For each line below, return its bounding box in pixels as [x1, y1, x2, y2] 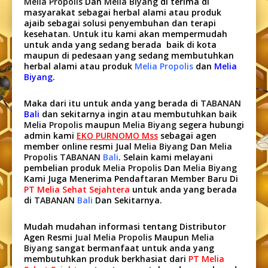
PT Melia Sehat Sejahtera [24, 183, 132, 195]
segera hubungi [176, 118, 244, 130]
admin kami [24, 129, 77, 141]
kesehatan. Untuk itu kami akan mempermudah [24, 28, 227, 39]
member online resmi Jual [24, 140, 134, 152]
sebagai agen [158, 129, 217, 141]
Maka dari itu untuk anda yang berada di [24, 97, 200, 109]
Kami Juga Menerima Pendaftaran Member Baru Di [24, 172, 238, 184]
